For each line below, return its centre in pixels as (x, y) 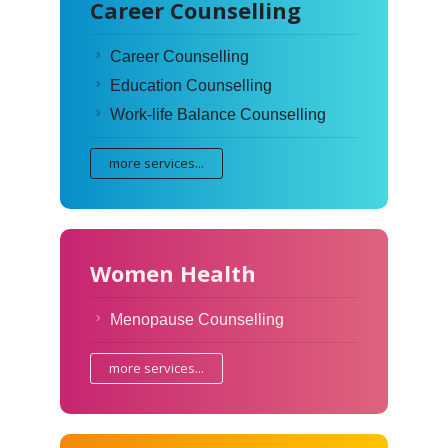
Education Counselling (190, 85)
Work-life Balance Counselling (217, 114)
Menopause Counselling (196, 319)
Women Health (172, 272)
